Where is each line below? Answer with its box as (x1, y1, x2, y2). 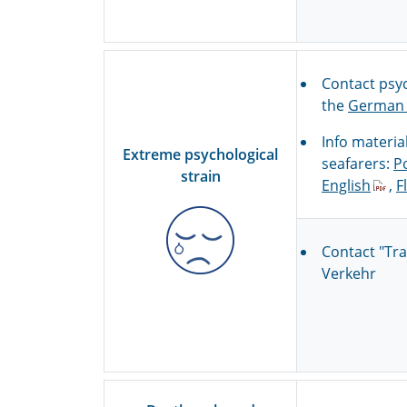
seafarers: (322, 154, 393, 174)
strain (180, 165, 221, 186)
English (322, 175, 371, 195)
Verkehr (322, 263, 376, 283)
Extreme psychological (123, 144, 278, 164)
